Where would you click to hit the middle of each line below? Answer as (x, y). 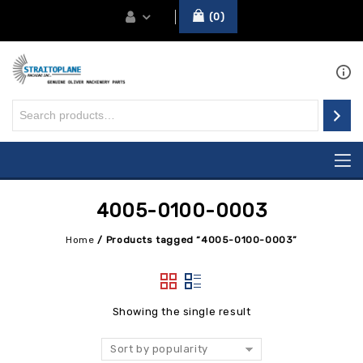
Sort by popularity (159, 348)
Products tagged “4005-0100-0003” (201, 239)
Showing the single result (181, 311)
